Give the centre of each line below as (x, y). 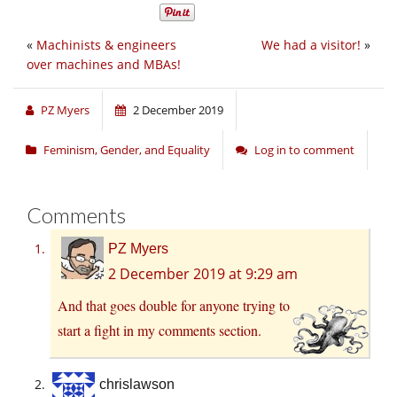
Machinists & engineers (106, 45)
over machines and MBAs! (104, 65)
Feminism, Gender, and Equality (127, 150)
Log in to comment (304, 150)
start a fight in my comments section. (160, 331)
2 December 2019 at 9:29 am (203, 274)
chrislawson (137, 385)
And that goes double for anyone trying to (174, 306)
